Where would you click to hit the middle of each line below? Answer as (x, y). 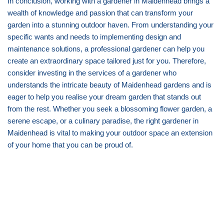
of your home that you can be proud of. (70, 144)
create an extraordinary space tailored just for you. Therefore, (107, 60)
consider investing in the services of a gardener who (92, 72)
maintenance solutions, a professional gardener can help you (106, 48)
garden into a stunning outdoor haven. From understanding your (110, 24)
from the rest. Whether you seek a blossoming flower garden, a (110, 108)
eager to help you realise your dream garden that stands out (104, 96)
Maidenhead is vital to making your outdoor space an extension (110, 132)
